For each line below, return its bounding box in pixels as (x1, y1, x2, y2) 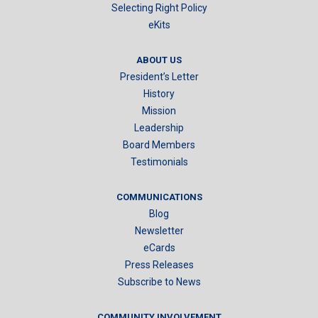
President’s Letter (119, 70, 199, 82)
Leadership (134, 121, 184, 133)
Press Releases (124, 258, 194, 270)
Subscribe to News (117, 275, 201, 287)
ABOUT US (136, 54, 182, 65)
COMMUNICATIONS (116, 191, 202, 202)
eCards (143, 241, 175, 253)
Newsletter (134, 224, 184, 236)
